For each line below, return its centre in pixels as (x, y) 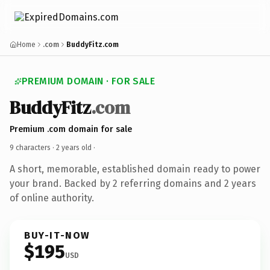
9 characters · (33, 147)
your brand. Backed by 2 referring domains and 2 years (133, 183)
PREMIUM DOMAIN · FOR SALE (88, 81)
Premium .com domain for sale (71, 129)
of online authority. (52, 198)
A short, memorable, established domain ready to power (135, 169)
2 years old (74, 147)
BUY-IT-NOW (57, 235)
